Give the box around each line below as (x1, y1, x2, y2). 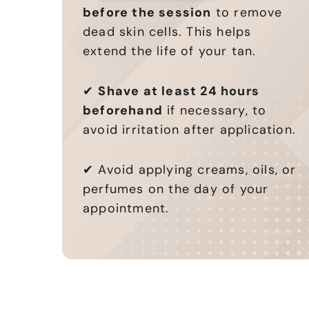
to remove (211, 3, 283, 21)
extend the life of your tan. (83, 42, 257, 59)
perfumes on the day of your (83, 180, 269, 197)
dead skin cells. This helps (83, 23, 252, 40)
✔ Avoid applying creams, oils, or (83, 161, 297, 178)
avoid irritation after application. (83, 121, 296, 138)
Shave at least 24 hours (98, 82, 260, 99)
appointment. (83, 199, 170, 217)
